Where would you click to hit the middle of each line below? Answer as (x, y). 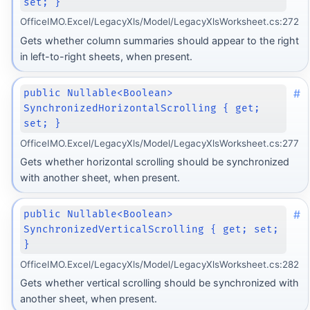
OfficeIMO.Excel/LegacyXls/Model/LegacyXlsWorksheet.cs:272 (159, 22)
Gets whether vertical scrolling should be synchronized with (159, 283)
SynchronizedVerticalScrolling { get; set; (152, 230)
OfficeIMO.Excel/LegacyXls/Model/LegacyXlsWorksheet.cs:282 (159, 264)
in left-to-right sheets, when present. (106, 56)
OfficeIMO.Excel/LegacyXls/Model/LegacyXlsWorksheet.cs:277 (159, 143)
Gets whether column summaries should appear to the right (159, 40)
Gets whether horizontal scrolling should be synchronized (154, 161)
